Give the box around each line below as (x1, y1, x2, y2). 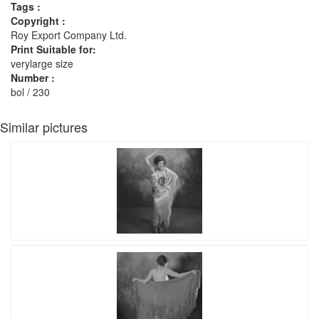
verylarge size (11, 56, 73, 70)
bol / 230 (11, 85, 50, 99)
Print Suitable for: (11, 42, 96, 56)
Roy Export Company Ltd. (11, 28, 127, 42)
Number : (11, 70, 55, 85)
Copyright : (11, 14, 66, 28)
